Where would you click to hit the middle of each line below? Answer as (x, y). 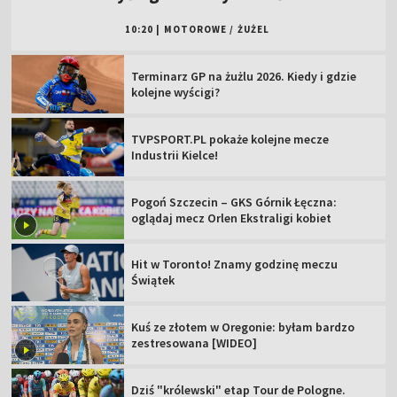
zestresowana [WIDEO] (195, 343)
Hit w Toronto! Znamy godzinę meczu (235, 265)
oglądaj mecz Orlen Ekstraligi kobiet (232, 218)
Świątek (153, 280)
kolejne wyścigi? (176, 93)
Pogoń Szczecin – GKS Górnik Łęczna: (234, 202)
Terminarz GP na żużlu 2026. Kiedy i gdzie (244, 77)
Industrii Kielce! (175, 155)
